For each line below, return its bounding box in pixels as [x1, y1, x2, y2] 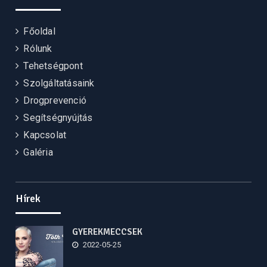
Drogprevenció [23, 94, 87, 106]
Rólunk [23, 42, 52, 54]
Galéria [23, 146, 53, 158]
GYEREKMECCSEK [72, 226, 143, 237]
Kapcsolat [23, 129, 67, 141]
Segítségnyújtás [23, 111, 93, 123]
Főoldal [23, 25, 55, 37]
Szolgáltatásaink [23, 77, 95, 89]
